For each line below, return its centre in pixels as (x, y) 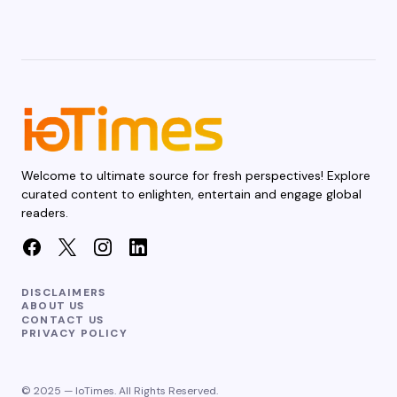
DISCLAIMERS (64, 293)
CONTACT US (62, 319)
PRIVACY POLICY (74, 333)
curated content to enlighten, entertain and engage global (191, 195)
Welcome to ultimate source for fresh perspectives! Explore (196, 176)
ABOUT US (53, 306)
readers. (45, 213)
